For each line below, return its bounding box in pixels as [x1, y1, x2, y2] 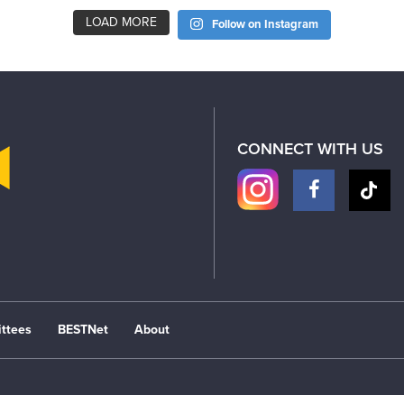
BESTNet [58, 322, 108, 338]
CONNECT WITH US [237, 139, 384, 160]
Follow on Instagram [211, 17, 318, 32]
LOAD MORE [86, 14, 158, 31]
